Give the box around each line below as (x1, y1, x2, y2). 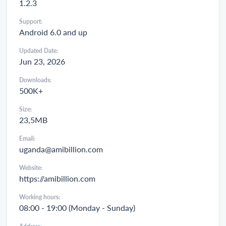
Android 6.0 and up (19, 27, 87, 37)
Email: (19, 135, 35, 143)
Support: (19, 18, 42, 26)
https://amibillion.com (19, 174, 95, 184)
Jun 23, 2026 (19, 56, 65, 67)
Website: (19, 164, 42, 172)
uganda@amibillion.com (19, 144, 103, 154)
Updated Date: (19, 47, 58, 55)
